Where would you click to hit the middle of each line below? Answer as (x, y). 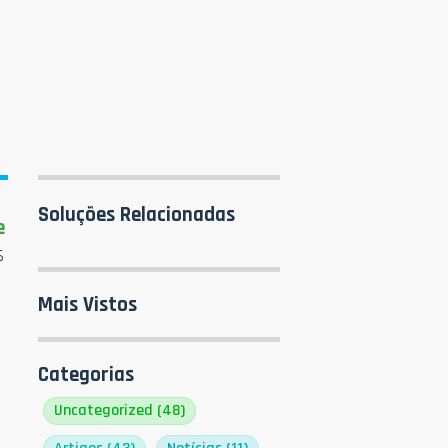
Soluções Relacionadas (136, 215)
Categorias (85, 375)
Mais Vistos (87, 305)
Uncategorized (105, 411)
